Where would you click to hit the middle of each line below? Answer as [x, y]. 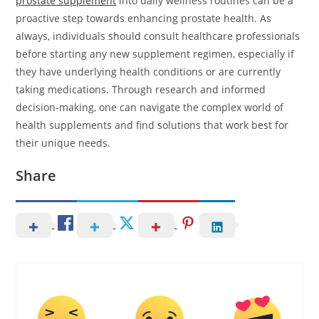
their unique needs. [63, 143]
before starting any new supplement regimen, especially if [155, 54]
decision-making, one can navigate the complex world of [150, 108]
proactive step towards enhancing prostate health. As [144, 19]
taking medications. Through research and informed [141, 90]
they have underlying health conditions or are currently [148, 72]
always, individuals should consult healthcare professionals [158, 36]
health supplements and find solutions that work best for [152, 125]
